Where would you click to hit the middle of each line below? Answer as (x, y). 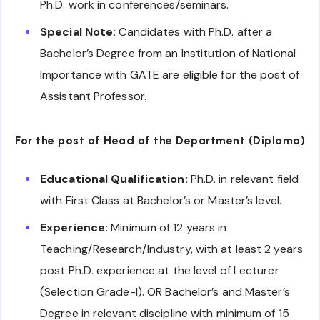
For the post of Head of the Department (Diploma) (160, 141)
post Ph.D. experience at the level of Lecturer (160, 271)
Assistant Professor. (93, 96)
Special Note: (78, 32)
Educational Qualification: (114, 179)
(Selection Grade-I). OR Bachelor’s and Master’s (165, 292)
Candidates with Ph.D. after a (194, 32)
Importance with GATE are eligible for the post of (170, 75)
